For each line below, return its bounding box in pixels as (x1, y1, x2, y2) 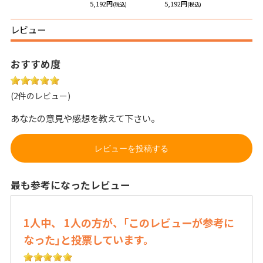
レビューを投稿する (95, 144, 168, 154)
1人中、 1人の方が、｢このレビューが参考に (23, 215, 234, 231)
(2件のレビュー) (10, 90, 70, 102)
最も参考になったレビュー (10, 178, 130, 193)
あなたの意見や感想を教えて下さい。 (10, 112, 160, 125)
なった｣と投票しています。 (23, 232, 154, 248)
